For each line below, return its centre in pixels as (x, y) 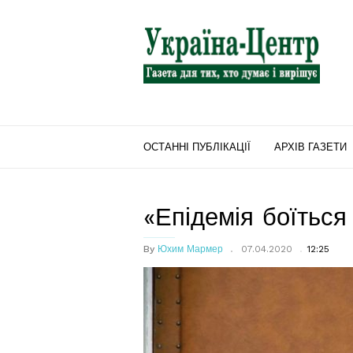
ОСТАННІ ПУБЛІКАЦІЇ (197, 147)
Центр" (163, 46)
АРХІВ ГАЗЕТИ (310, 147)
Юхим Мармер (190, 249)
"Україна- (169, 28)
